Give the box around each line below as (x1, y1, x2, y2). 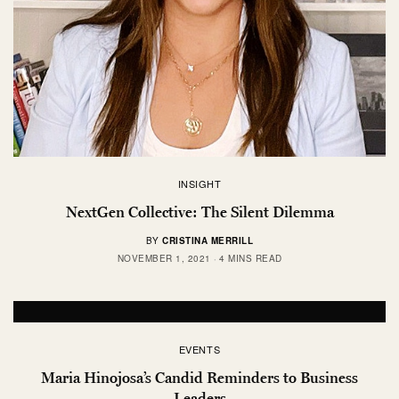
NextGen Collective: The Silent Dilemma (65, 203, 334, 222)
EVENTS (178, 342, 221, 357)
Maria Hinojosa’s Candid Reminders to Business (41, 369, 358, 387)
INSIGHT (177, 176, 222, 191)
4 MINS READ (219, 252, 282, 265)
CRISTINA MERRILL (162, 234, 254, 248)
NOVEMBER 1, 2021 (117, 252, 211, 265)
